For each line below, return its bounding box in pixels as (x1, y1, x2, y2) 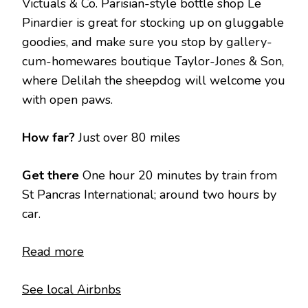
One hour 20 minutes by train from (82, 167, 277, 184)
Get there (22, 167, 82, 184)
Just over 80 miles (75, 129, 180, 146)
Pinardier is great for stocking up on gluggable (22, 14, 284, 32)
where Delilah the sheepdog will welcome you (22, 72, 285, 89)
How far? (22, 129, 75, 146)
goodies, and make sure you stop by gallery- (22, 34, 272, 51)
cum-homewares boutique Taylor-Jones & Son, (22, 53, 284, 70)
